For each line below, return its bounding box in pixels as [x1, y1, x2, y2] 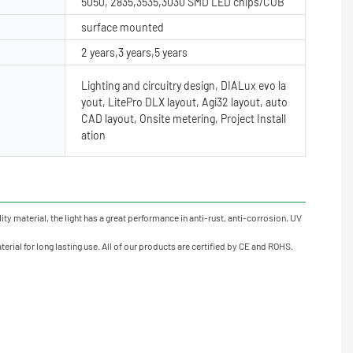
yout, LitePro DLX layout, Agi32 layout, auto [81, 95, 288, 109]
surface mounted [81, 20, 164, 34]
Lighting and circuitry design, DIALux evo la [81, 78, 286, 92]
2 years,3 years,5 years [81, 45, 188, 59]
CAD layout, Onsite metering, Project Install [81, 111, 286, 125]
